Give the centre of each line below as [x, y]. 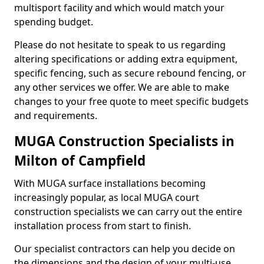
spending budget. [54, 22]
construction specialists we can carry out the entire [128, 212]
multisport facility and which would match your [119, 8]
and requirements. [57, 115]
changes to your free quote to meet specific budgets [131, 101]
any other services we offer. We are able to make [122, 87]
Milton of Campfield [80, 161]
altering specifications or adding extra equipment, [126, 59]
